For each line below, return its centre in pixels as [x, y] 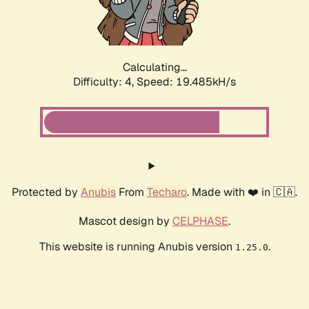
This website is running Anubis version [137, 247]
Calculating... [154, 68]
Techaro [167, 192]
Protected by [46, 192]
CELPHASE [200, 221]
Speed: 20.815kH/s [186, 82]
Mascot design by [126, 221]
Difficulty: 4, [105, 82]
